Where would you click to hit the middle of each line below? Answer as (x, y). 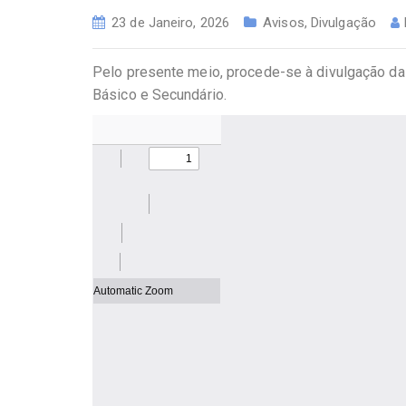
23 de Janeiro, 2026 (171, 23)
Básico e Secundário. (159, 95)
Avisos (284, 23)
